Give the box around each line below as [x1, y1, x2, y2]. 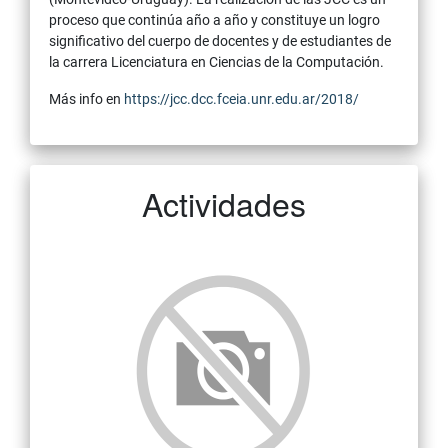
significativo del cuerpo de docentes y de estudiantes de [49, 33, 391, 50]
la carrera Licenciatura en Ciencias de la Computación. [49, 54, 384, 71]
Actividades [142, 180, 306, 227]
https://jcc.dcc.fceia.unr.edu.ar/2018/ [124, 91, 359, 108]
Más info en [49, 91, 124, 108]
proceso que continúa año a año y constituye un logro [49, 12, 380, 29]
